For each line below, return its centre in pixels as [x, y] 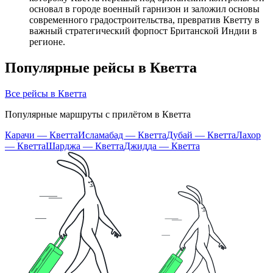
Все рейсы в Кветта [46, 94]
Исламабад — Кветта [122, 135]
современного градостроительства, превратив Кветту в [144, 20]
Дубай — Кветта [201, 135]
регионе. [47, 42]
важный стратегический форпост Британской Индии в [143, 31]
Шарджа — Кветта [85, 146]
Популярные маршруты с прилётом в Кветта [98, 115]
